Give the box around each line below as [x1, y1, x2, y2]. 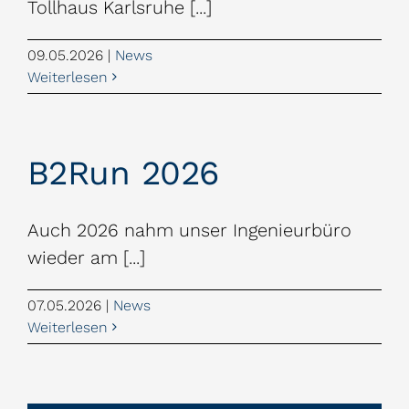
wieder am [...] [27, 246, 145, 268]
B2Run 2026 [27, 152, 219, 193]
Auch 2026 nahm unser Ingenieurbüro [27, 218, 351, 241]
